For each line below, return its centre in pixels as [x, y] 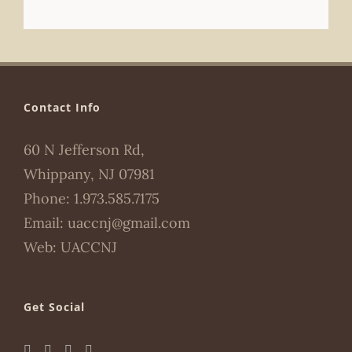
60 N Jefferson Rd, [84, 150]
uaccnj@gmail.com [129, 223]
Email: [46, 223]
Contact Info [62, 108]
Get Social [54, 307]
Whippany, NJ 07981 [89, 174]
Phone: [49, 199]
